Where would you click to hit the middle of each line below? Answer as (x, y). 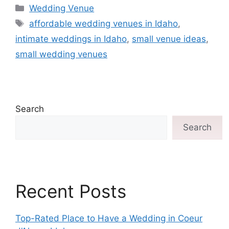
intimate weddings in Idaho (71, 39)
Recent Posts (71, 191)
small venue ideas (169, 39)
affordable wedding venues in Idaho (104, 23)
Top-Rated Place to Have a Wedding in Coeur (109, 218)
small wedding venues (61, 54)
